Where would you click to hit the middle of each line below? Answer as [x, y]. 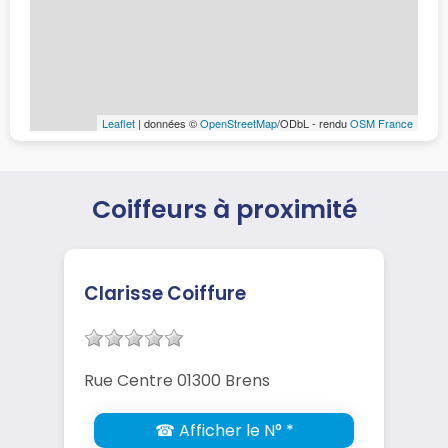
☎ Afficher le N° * [224, 430]
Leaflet [118, 122]
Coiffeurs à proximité [224, 209]
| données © [167, 122]
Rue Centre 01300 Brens [177, 380]
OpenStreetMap [238, 122]
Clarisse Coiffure [165, 293]
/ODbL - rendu [313, 122]
